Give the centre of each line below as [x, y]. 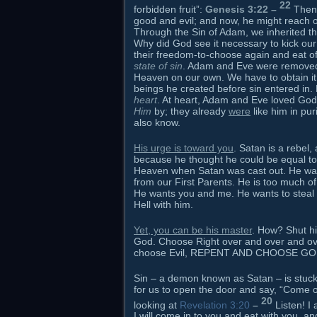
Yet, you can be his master [193, 230]
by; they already [190, 111]
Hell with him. [163, 204]
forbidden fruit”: [169, 9]
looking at [157, 305]
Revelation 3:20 [215, 305]
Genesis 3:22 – [241, 9]
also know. [157, 122]
